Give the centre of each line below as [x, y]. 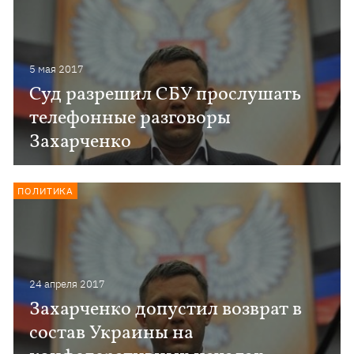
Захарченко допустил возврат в [166, 310]
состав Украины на [112, 333]
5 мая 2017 [57, 69]
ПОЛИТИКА [46, 191]
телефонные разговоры [130, 119]
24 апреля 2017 [68, 284]
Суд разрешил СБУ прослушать [166, 95]
